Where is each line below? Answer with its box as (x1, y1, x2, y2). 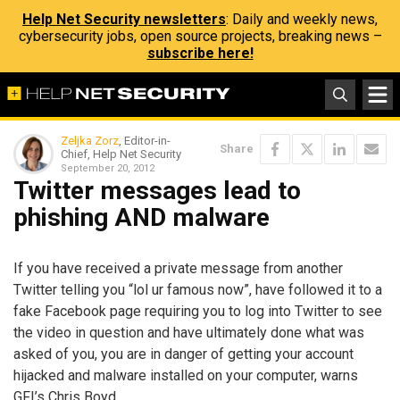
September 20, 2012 (61, 162, 154, 174)
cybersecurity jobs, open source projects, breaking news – (18, 28, 382, 45)
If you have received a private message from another (13, 259, 343, 277)
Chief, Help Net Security (61, 147, 181, 161)
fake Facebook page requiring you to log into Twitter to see (13, 302, 382, 320)
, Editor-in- (119, 134, 171, 147)
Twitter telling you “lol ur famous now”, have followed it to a (13, 280, 382, 298)
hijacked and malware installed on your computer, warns (13, 366, 358, 384)
